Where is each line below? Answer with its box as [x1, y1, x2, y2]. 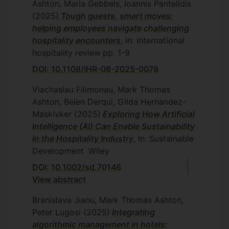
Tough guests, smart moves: [61, 10, 173, 21]
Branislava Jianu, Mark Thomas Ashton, [32, 194, 184, 205]
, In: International [121, 35, 185, 45]
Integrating [112, 207, 155, 217]
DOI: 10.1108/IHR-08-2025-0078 [32, 63, 158, 74]
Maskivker [32, 108, 74, 119]
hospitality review [32, 47, 101, 58]
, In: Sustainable [133, 133, 194, 144]
